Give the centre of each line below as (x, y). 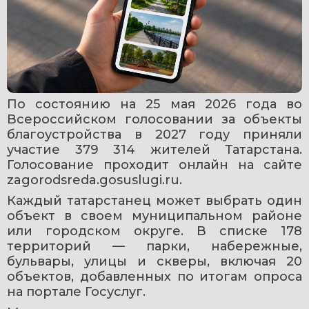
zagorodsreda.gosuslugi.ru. (94, 180)
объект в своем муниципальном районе (154, 216)
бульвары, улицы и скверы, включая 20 (154, 261)
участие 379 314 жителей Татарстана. (154, 149)
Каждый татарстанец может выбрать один (154, 200)
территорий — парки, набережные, (154, 246)
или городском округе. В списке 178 (154, 231)
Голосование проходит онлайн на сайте (154, 165)
